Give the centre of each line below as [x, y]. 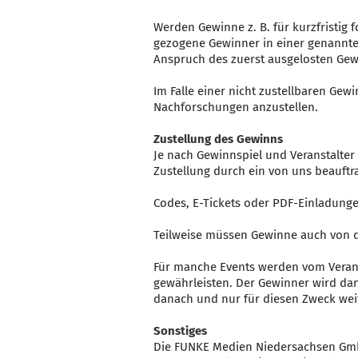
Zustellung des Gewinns [218, 139]
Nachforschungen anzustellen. [236, 107]
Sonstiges [180, 331]
